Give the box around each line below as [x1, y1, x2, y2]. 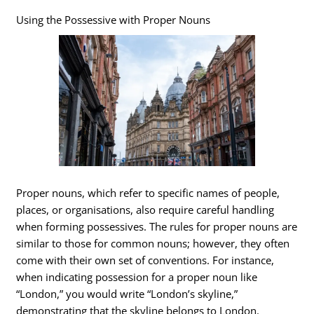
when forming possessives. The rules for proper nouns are [16, 219, 298, 233]
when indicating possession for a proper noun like [16, 269, 258, 284]
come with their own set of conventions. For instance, [16, 252, 275, 267]
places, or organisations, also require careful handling [16, 202, 275, 217]
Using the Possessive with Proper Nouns [16, 13, 211, 27]
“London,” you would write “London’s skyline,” [16, 286, 238, 301]
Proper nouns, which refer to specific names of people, [16, 185, 280, 200]
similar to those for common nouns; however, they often [16, 235, 290, 250]
